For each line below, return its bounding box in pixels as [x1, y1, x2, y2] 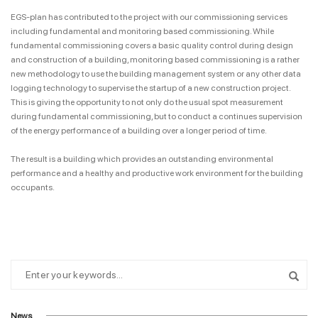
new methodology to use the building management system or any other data [11, 68, 301, 79]
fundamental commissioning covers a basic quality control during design [11, 40, 293, 50]
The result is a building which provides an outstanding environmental [11, 153, 273, 164]
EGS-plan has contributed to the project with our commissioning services [11, 11, 287, 22]
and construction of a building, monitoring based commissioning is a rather [11, 54, 300, 65]
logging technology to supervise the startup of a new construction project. [11, 82, 290, 93]
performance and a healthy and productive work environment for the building [11, 168, 303, 178]
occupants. [11, 182, 55, 192]
